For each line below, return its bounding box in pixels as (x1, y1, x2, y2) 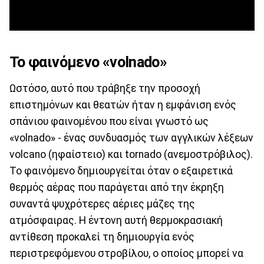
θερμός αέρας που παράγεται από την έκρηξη (9, 181, 224, 193)
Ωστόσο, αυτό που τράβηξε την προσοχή (9, 82, 200, 94)
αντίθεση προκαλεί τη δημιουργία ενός (9, 230, 194, 243)
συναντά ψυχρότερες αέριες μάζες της (9, 197, 195, 210)
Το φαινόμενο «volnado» (9, 54, 167, 71)
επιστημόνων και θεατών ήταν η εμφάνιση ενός (9, 98, 236, 111)
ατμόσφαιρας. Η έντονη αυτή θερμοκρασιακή (9, 214, 223, 226)
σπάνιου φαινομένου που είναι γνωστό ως (9, 115, 209, 127)
